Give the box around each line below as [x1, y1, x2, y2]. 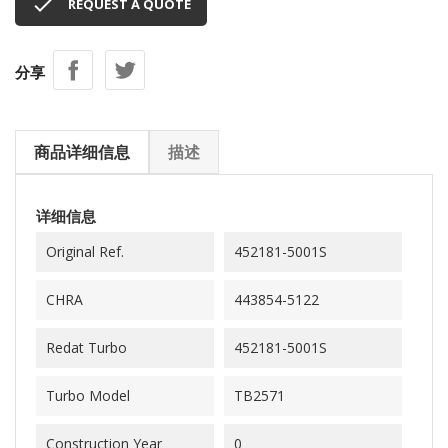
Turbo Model [46, 386, 130, 405]
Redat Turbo [46, 338, 127, 357]
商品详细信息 [34, 141, 130, 163]
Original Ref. [46, 242, 124, 261]
